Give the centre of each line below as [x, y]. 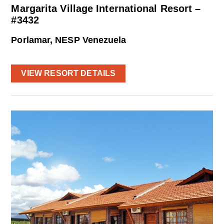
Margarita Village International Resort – [106, 8]
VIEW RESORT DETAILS [68, 73]
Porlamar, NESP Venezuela [69, 40]
